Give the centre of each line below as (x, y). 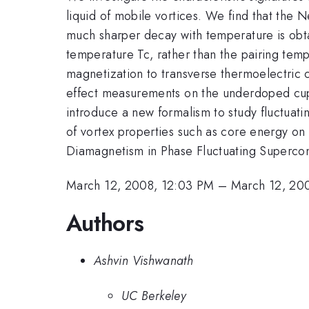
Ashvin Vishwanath (144, 261)
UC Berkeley (154, 296)
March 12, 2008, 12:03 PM (140, 186)
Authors (105, 223)
